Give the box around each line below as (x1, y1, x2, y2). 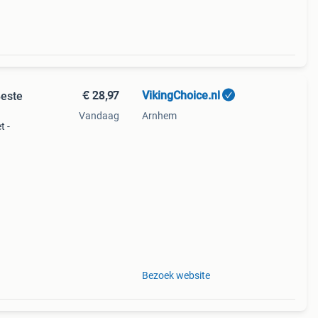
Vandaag (78, 110, 119, 121)
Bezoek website (141, 270, 210, 281)
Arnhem (141, 110, 177, 121)
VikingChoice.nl (141, 89, 220, 102)
